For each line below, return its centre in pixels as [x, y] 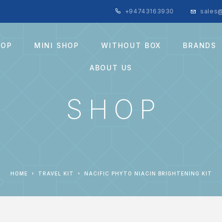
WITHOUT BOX [131, 45]
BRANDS [200, 45]
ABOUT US [111, 67]
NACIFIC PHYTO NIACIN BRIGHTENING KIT [150, 173]
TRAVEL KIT [58, 173]
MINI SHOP [57, 45]
